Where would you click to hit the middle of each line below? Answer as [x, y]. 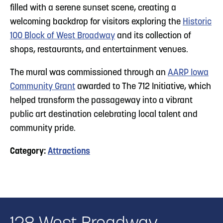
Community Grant [43, 87]
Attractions [69, 151]
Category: [29, 151]
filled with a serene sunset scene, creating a [93, 8]
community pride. [43, 128]
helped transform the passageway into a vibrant [101, 101]
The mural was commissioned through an [89, 73]
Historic [197, 22]
